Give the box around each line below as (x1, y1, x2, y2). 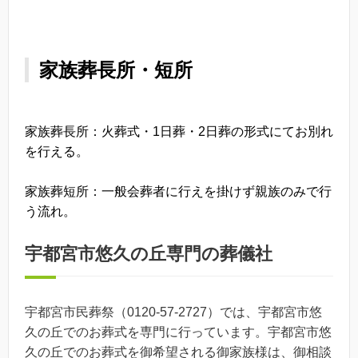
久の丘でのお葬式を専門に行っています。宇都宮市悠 (25, 324, 332, 339)
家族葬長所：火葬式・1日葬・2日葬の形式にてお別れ (25, 124, 333, 138)
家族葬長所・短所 (39, 58, 193, 81)
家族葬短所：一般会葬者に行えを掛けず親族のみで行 (25, 185, 332, 199)
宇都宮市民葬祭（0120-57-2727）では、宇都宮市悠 (25, 304, 322, 319)
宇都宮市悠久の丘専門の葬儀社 (25, 243, 272, 264)
